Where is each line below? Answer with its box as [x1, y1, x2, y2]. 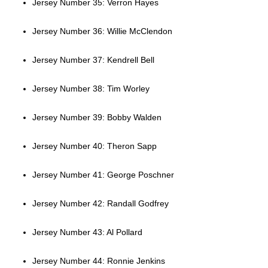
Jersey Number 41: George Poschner [32, 170, 174, 180]
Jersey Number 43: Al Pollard [32, 227, 142, 237]
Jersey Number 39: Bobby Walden [32, 112, 162, 123]
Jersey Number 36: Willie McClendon [32, 26, 172, 36]
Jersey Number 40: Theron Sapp [32, 141, 157, 151]
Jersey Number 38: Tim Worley [32, 84, 150, 94]
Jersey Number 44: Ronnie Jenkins [32, 256, 165, 266]
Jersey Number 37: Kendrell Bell [32, 55, 154, 65]
